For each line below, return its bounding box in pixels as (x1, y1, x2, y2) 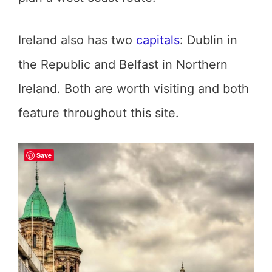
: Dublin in (180, 33, 237, 47)
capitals (136, 33, 180, 47)
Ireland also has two (18, 33, 136, 47)
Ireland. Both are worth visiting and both (18, 81, 249, 96)
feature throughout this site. (18, 106, 179, 120)
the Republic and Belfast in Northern (18, 57, 228, 72)
